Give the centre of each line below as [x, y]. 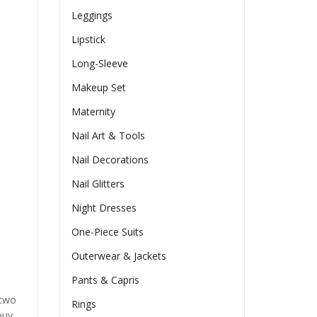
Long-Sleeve [100, 64]
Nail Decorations [110, 160]
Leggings [92, 16]
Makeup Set [99, 88]
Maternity [94, 112]
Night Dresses [104, 208]
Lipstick [89, 40]
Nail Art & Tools [109, 136]
